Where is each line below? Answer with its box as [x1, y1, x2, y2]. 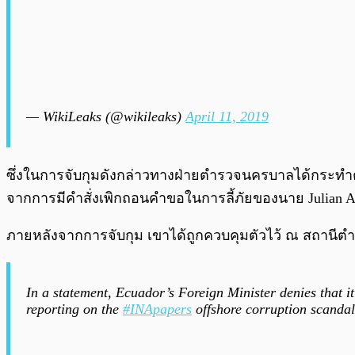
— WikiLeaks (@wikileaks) [26, 109, 185, 125]
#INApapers [123, 301, 192, 318]
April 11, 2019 [185, 109, 269, 125]
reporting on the [26, 301, 123, 318]
